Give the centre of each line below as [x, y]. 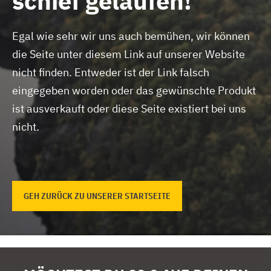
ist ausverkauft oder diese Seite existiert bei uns [129, 108]
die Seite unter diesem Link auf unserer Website [129, 54]
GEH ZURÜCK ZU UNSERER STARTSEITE [97, 196]
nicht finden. [43, 72]
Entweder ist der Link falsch [142, 72]
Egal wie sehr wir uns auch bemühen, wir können [131, 36]
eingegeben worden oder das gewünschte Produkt [134, 90]
